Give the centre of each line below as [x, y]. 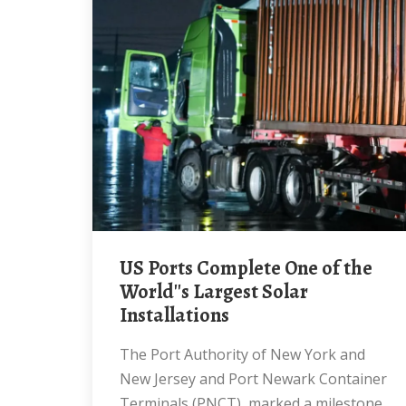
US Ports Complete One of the [126, 268]
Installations [174, 315]
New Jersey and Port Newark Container [253, 379]
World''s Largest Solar [214, 292]
